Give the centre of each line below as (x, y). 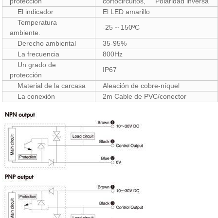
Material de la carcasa (52, 86)
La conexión (36, 97)
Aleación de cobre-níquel (141, 86)
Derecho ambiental (47, 44)
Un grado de (37, 65)
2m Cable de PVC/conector (145, 97)
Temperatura (37, 23)
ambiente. (25, 33)
